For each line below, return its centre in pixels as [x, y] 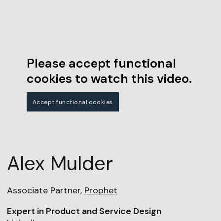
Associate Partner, [45, 191]
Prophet [101, 191]
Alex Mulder [60, 164]
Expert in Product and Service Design [84, 211]
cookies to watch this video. [109, 79]
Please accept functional [101, 64]
